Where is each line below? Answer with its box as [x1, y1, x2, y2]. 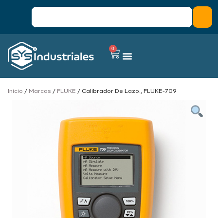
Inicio [8, 89, 23, 94]
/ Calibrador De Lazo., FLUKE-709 [76, 89, 177, 94]
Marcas [29, 89, 51, 94]
